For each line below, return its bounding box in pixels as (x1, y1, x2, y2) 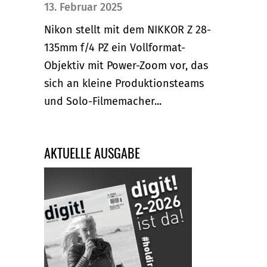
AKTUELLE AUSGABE (44, 142, 140, 162)
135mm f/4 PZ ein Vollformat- (44, 41, 185, 54)
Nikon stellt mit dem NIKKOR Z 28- (44, 23, 211, 36)
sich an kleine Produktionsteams (44, 76, 204, 90)
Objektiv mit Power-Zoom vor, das (44, 58, 208, 72)
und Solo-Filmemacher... (44, 94, 162, 108)
